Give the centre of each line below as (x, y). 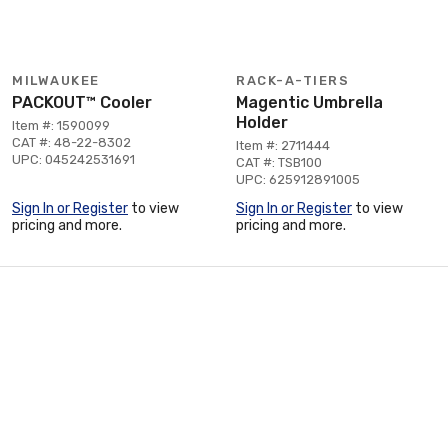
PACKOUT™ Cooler (82, 102)
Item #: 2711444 (283, 145)
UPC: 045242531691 (73, 159)
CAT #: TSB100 (279, 162)
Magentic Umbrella (309, 102)
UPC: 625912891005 (298, 179)
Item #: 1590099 (61, 125)
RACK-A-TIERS (292, 80)
